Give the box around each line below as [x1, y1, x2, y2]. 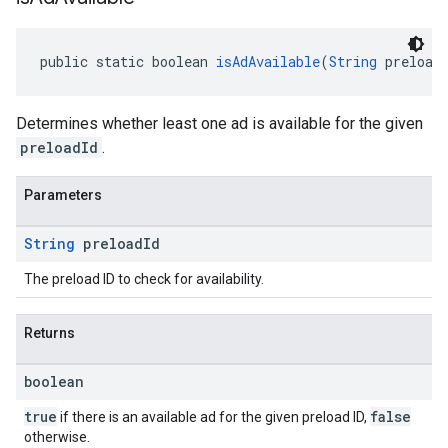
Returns [24, 325, 75, 341]
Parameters [24, 187, 102, 203]
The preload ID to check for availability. [24, 271, 264, 287]
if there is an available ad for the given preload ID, [57, 409, 370, 425]
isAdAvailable [216, 52, 320, 71]
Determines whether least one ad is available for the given [16, 114, 423, 133]
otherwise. [24, 429, 90, 445]
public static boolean [40, 52, 216, 71]
